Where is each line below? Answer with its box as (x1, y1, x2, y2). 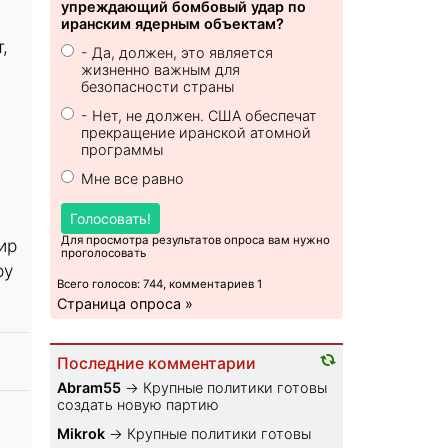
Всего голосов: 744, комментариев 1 (57, 277, 263, 292)
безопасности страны (81, 78, 235, 96)
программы (81, 141, 164, 159)
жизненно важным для (81, 61, 241, 79)
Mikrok (57, 425, 106, 443)
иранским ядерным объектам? (61, 15, 285, 33)
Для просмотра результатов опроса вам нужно (61, 233, 331, 248)
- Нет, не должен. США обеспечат (81, 107, 318, 125)
